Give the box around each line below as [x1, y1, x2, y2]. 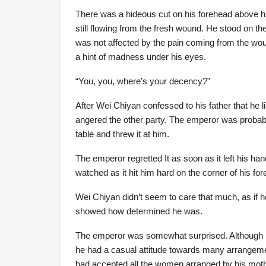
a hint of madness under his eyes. [75, 52, 206, 62]
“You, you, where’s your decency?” [75, 76, 210, 86]
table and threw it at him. [75, 129, 169, 139]
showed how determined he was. [75, 206, 202, 216]
